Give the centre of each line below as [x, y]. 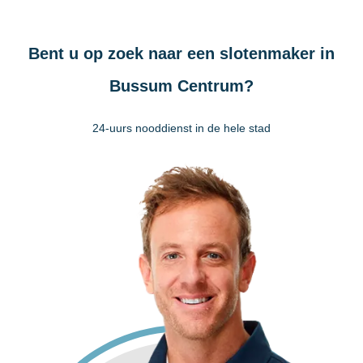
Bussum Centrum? [181, 86]
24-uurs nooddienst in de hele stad [181, 128]
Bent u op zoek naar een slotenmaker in [181, 53]
